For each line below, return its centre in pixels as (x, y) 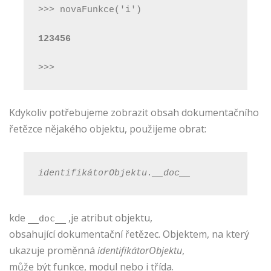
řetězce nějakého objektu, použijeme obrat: (108, 129)
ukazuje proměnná (53, 250)
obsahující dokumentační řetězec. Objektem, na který (129, 234)
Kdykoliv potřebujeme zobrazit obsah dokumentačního (134, 112)
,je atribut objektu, (109, 217)
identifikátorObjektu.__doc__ (114, 173)
